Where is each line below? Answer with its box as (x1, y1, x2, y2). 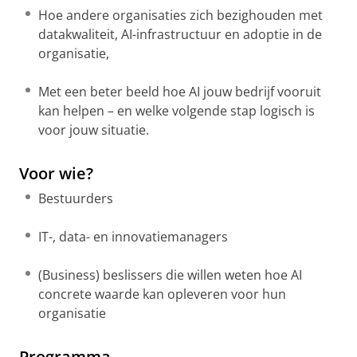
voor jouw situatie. (38, 121, 149, 139)
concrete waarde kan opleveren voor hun (38, 285, 286, 304)
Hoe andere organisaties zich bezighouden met (38, 6, 323, 25)
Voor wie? (19, 163, 93, 185)
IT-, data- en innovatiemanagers (38, 228, 228, 246)
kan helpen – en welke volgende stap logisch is (38, 102, 315, 120)
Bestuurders (38, 190, 113, 208)
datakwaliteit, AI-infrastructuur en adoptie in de (38, 25, 322, 44)
